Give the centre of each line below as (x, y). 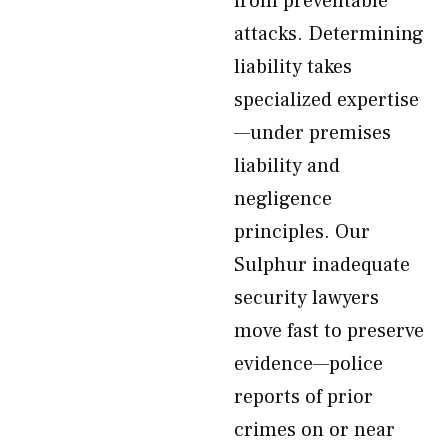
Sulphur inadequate (322, 265)
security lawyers (306, 298)
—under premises (312, 133)
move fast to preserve (329, 331)
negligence (283, 199)
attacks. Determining (329, 34)
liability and (287, 166)
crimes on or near (314, 430)
